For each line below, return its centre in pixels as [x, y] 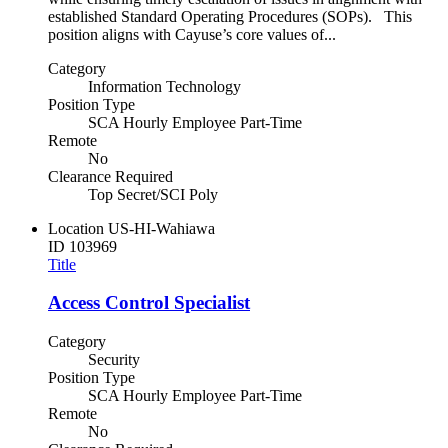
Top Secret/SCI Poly [153, 194]
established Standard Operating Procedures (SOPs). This [230, 16]
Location [76, 228]
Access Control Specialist [149, 303]
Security [114, 359]
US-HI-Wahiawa [161, 228]
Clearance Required [110, 176]
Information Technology [164, 86]
